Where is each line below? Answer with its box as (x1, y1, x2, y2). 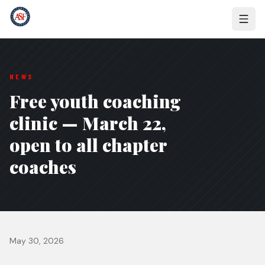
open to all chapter (9, 133, 167, 157)
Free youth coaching (9, 89, 181, 113)
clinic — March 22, (9, 111, 166, 135)
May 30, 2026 (9, 235, 64, 246)
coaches (9, 155, 76, 179)
